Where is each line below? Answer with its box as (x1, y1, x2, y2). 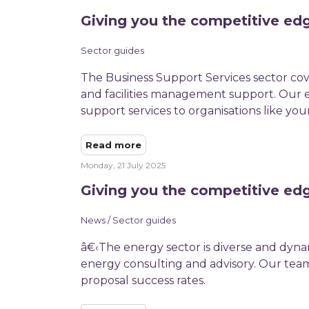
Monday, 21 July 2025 (81, 159, 166, 170)
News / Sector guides (81, 215, 176, 226)
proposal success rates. (81, 273, 206, 287)
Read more (86, 139, 141, 150)
